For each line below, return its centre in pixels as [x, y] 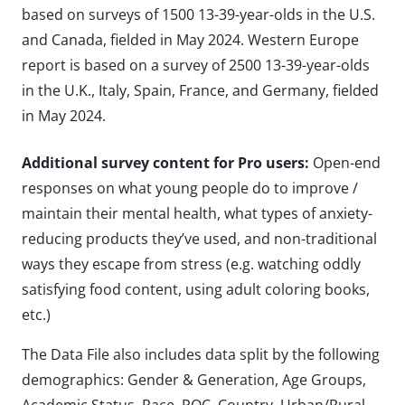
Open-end [345, 163]
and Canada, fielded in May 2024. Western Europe [190, 40]
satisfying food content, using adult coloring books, [196, 290]
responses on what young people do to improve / [190, 188]
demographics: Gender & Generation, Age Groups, [194, 380]
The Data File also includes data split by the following [201, 355]
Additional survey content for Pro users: [165, 163]
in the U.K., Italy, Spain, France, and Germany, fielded [200, 91]
